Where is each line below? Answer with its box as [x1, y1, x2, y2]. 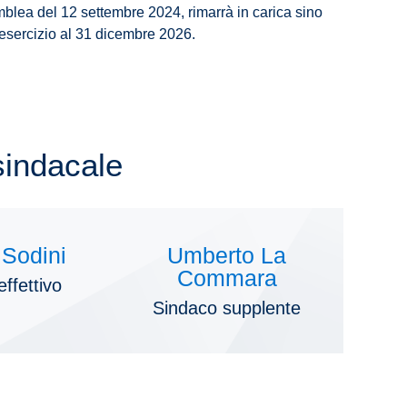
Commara [176, 265, 277, 292]
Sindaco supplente [153, 298, 302, 319]
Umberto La [167, 243, 287, 269]
